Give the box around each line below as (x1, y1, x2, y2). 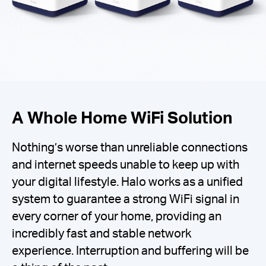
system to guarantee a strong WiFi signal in (12, 191, 239, 207)
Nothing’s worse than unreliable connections (12, 140, 248, 155)
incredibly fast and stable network (12, 226, 191, 241)
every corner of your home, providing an (12, 208, 221, 224)
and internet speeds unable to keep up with (12, 157, 239, 172)
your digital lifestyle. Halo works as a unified (12, 174, 243, 189)
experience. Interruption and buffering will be (12, 243, 249, 258)
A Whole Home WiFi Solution (12, 106, 233, 128)
